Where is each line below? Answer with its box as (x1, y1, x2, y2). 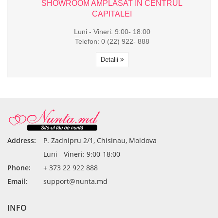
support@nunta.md (43, 176, 108, 186)
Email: (7, 176, 27, 186)
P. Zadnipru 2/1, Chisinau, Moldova (43, 135, 157, 145)
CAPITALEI (92, 9, 132, 18)
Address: (7, 135, 36, 145)
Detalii (100, 55, 120, 63)
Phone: (7, 163, 31, 172)
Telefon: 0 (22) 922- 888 (74, 37, 149, 45)
